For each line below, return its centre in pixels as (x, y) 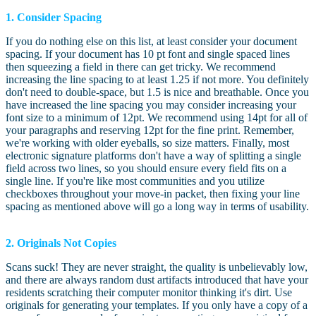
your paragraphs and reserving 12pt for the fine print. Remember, (150, 130)
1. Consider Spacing (54, 18)
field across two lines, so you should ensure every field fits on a (146, 169)
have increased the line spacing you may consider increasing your (151, 105)
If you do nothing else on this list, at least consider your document (151, 42)
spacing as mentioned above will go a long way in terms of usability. (157, 207)
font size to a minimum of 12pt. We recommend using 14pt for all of (157, 118)
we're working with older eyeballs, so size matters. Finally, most (147, 143)
